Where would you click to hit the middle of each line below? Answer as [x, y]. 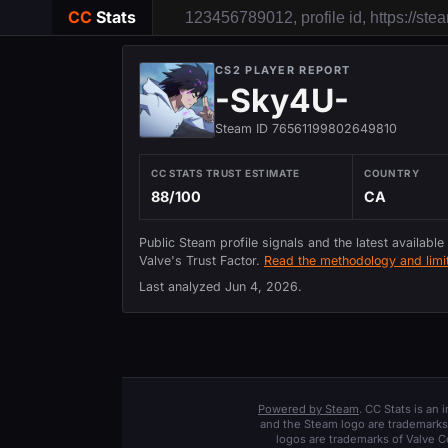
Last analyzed [182, 287]
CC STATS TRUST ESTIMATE [225, 173]
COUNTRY [392, 173]
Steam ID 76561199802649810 [306, 128]
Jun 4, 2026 [261, 287]
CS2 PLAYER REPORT [283, 70]
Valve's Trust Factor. [201, 260]
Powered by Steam [308, 409]
